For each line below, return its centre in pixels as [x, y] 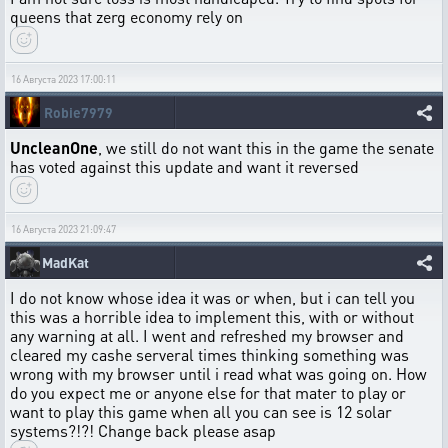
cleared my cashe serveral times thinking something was [209, 354]
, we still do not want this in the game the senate [266, 147]
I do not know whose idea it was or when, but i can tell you [212, 297]
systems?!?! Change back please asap [143, 430]
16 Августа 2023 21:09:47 [63, 228]
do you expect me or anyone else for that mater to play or [208, 392]
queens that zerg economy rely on [126, 16]
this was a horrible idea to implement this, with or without [212, 316]
